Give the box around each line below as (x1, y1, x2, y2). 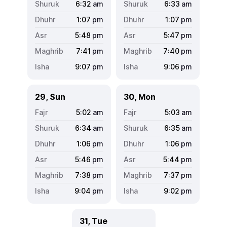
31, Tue (79, 215, 107, 226)
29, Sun (35, 91, 65, 102)
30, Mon (124, 91, 156, 102)
